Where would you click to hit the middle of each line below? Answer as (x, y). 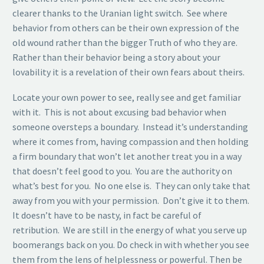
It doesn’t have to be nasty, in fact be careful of (107, 215)
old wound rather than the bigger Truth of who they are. (126, 43)
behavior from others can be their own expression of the (126, 28)
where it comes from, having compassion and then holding (131, 142)
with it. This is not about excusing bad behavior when (119, 112)
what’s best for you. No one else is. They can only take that (131, 186)
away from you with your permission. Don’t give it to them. (132, 201)
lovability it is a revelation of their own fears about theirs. (128, 72)
